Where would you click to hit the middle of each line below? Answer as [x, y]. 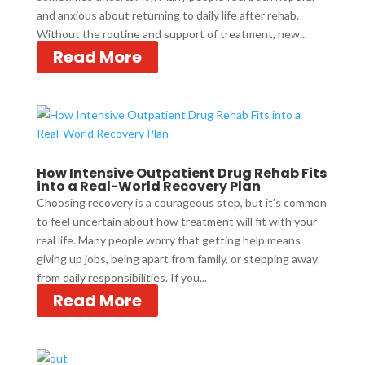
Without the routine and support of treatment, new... [172, 34]
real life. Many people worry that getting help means [168, 240]
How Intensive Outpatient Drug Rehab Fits [181, 173]
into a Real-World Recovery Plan [148, 186]
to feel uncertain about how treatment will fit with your [176, 221]
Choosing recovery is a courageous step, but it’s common [181, 202]
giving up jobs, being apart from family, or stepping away [177, 259]
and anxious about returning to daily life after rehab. [167, 15]
